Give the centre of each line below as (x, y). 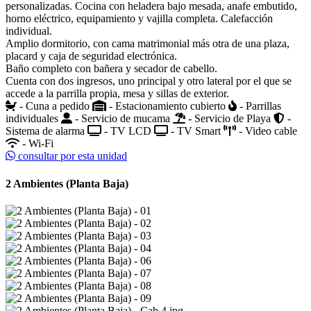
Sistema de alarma (47, 131)
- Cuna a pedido (54, 106)
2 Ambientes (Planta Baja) (67, 183)
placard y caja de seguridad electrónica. (91, 56)
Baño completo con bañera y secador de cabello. (111, 69)
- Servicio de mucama (123, 119)
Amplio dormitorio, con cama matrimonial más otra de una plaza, (148, 44)
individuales (33, 119)
